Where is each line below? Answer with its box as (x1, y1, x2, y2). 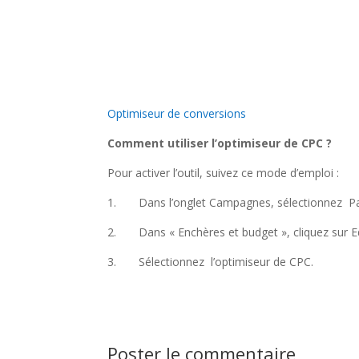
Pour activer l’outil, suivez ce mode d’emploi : (107, 165, 340, 180)
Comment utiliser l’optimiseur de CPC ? (107, 135, 333, 151)
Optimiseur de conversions (107, 106, 247, 121)
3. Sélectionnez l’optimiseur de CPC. (107, 254, 314, 269)
